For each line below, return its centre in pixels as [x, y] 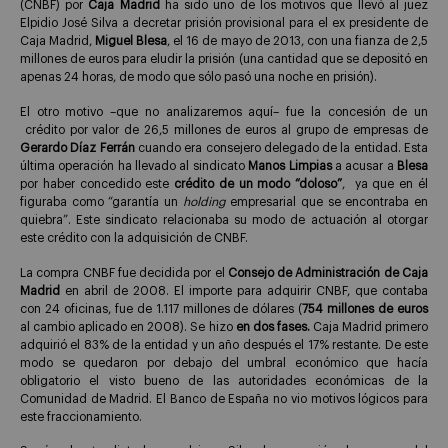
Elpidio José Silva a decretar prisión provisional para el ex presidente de [224, 23]
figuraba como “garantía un [101, 201]
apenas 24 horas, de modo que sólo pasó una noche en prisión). [198, 77]
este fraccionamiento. [81, 416]
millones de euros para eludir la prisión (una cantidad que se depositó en [224, 59]
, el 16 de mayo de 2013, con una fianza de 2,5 [298, 41]
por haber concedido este [97, 183]
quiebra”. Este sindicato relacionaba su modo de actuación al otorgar [224, 219]
